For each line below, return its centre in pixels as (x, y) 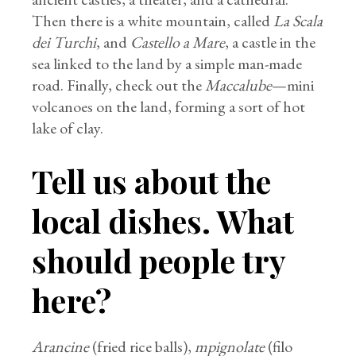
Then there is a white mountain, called (153, 21)
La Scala (298, 21)
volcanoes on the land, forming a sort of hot (169, 106)
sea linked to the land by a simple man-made (167, 64)
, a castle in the (271, 42)
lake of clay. (68, 128)
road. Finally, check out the (119, 85)
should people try (159, 260)
